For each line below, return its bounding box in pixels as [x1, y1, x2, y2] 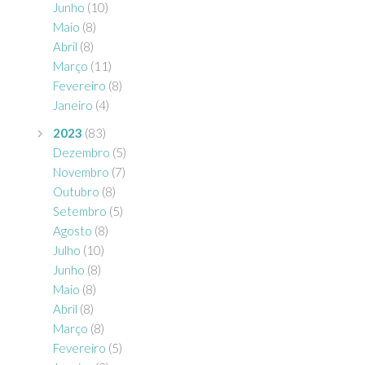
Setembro [53, 204, 107, 218]
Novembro [53, 165, 109, 179]
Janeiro [53, 98, 93, 112]
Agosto [53, 223, 92, 238]
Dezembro [53, 145, 110, 160]
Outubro [53, 184, 99, 199]
